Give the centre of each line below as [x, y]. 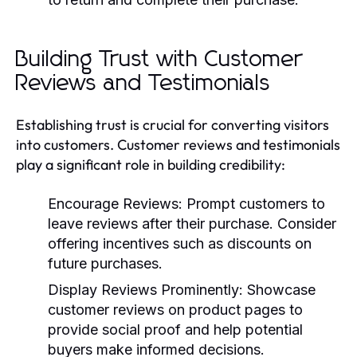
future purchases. [105, 263]
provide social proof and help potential [175, 329]
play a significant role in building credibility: [151, 164]
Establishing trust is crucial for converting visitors [173, 124]
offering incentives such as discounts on [180, 243]
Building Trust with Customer [159, 59]
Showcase [279, 289]
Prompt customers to [254, 203]
